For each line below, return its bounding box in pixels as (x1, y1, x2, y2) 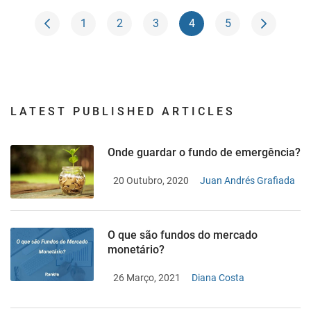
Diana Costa (192, 272, 244, 284)
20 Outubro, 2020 (113, 175, 189, 187)
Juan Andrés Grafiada (200, 175, 295, 187)
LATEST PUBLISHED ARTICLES (10, 105, 235, 119)
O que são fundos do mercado (108, 228, 258, 242)
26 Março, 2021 (113, 272, 180, 284)
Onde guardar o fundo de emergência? (108, 146, 301, 160)
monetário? (108, 243, 165, 257)
